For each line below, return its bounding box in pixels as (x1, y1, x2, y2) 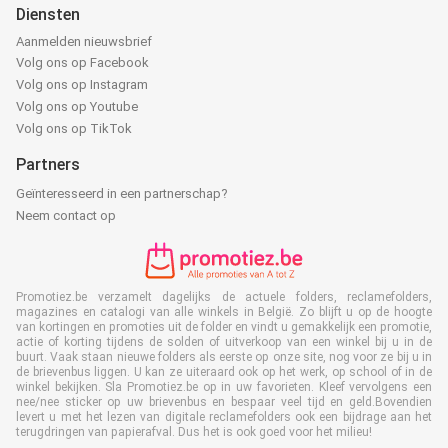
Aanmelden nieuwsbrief (16, 33, 152, 49)
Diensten (16, 4, 80, 24)
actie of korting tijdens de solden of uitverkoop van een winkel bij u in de (16, 334, 432, 349)
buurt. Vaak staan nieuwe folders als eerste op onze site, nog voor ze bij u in (16, 349, 432, 364)
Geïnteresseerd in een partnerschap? (16, 185, 228, 201)
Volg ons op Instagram (16, 76, 148, 92)
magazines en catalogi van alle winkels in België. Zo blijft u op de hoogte (16, 304, 432, 319)
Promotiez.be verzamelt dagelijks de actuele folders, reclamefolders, (16, 289, 432, 304)
